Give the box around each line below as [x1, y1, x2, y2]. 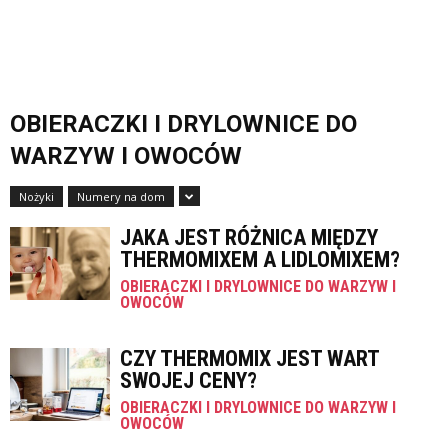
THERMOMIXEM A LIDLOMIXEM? [120, 247, 400, 272]
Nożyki [19, 189, 54, 204]
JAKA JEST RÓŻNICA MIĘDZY [120, 225, 378, 250]
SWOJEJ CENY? [120, 368, 257, 393]
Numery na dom [77, 189, 165, 204]
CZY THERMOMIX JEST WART [120, 346, 379, 371]
